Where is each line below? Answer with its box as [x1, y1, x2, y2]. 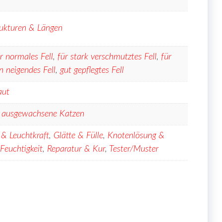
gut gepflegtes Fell [60, 66, 124, 75]
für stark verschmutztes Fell [57, 53, 157, 62]
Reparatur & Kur [47, 145, 105, 154]
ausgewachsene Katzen [1, 110, 84, 119]
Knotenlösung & [108, 131, 165, 141]
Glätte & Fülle [54, 131, 103, 141]
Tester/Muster [109, 145, 159, 154]
